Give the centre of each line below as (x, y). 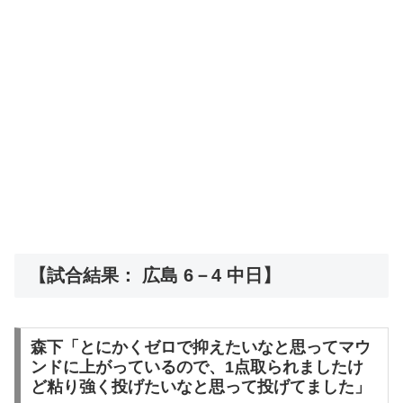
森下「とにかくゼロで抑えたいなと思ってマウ (200, 348)
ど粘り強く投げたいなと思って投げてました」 (200, 387)
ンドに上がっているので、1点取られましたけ (197, 367)
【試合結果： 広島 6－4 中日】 (155, 276)
